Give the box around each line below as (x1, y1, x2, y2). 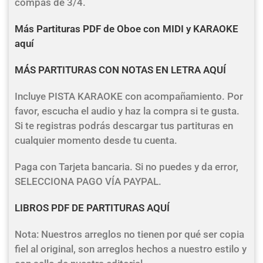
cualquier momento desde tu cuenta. (15, 134, 177, 146)
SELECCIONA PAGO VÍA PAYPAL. (15, 176, 161, 187)
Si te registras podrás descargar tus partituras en (15, 120, 233, 131)
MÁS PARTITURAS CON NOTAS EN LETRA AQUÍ (15, 64, 226, 76)
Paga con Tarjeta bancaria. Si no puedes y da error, (15, 161, 238, 173)
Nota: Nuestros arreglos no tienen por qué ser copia (15, 228, 244, 240)
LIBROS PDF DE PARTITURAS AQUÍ (15, 202, 170, 214)
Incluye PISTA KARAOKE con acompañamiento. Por (15, 90, 243, 102)
